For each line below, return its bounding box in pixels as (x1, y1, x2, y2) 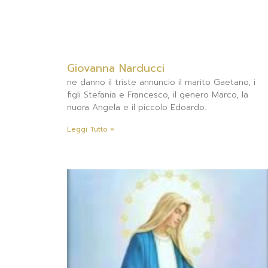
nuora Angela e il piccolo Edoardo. (67, 100, 206, 114)
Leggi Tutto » (67, 123, 114, 135)
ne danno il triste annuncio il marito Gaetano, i (67, 75, 255, 89)
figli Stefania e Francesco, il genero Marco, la (67, 88, 248, 101)
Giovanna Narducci (67, 59, 165, 77)
